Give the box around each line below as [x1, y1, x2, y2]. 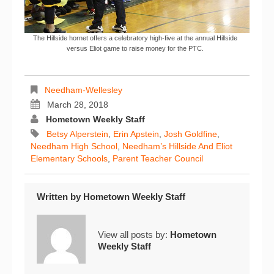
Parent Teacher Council [113, 153, 203, 163]
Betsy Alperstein [46, 128, 108, 139]
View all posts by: [98, 229, 170, 240]
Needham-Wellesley [45, 84, 122, 95]
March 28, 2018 [47, 99, 108, 109]
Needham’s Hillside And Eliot [122, 141, 232, 151]
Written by [37, 191, 83, 202]
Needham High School [31, 141, 117, 151]
